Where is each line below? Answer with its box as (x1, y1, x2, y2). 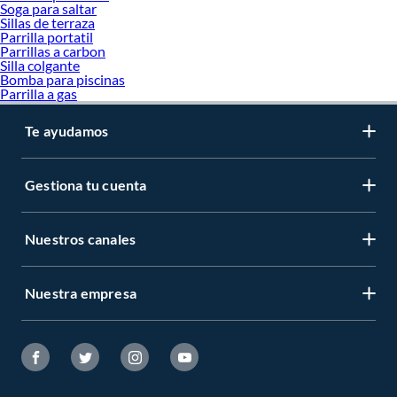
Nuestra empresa (25, 284, 136, 302)
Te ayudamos (25, 122, 109, 140)
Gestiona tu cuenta (25, 176, 147, 194)
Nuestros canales (25, 230, 136, 248)
